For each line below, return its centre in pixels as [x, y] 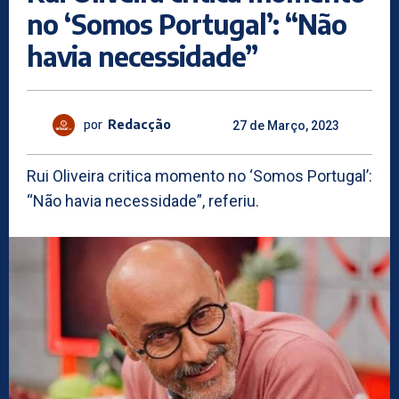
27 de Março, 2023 [286, 125]
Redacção [139, 125]
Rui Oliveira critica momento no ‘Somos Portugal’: [199, 175]
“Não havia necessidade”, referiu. [143, 200]
